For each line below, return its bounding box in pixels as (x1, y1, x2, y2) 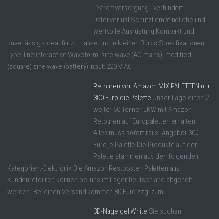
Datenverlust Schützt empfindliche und (93, 15, 205, 24)
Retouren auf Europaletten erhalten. (93, 117, 197, 126)
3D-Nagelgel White (93, 207, 147, 216)
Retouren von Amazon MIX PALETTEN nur (93, 82, 210, 91)
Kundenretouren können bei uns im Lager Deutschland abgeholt (7, 175, 192, 185)
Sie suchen (149, 207, 181, 216)
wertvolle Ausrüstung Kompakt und (93, 27, 194, 36)
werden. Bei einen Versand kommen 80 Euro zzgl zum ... (7, 187, 171, 197)
